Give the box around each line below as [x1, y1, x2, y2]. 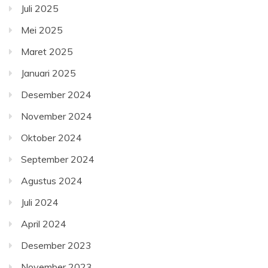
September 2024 [21, 153, 95, 165]
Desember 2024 [21, 89, 92, 100]
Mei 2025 [21, 24, 63, 36]
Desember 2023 [21, 239, 92, 251]
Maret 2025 [21, 45, 73, 57]
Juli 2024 [21, 196, 59, 208]
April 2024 [21, 218, 66, 230]
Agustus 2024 [21, 175, 83, 187]
